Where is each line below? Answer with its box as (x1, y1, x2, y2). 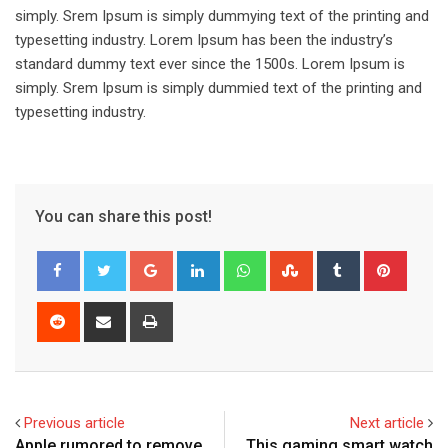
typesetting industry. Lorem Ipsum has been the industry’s (15, 31, 393, 50)
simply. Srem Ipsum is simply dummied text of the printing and (15, 79, 422, 98)
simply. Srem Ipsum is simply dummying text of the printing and (15, 7, 429, 26)
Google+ (169, 253, 226, 272)
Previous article (24, 414, 125, 433)
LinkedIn (216, 253, 271, 272)
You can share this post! (35, 207, 212, 227)
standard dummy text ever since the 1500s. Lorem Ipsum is (15, 55, 405, 74)
